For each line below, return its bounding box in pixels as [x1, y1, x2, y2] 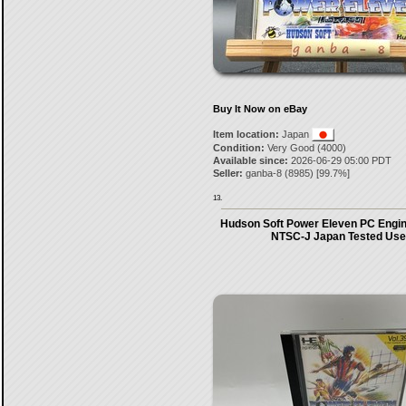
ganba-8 [245, 168, 282, 179]
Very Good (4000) [264, 142, 346, 153]
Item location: [212, 129, 279, 140]
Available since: [212, 155, 288, 166]
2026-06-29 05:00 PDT [287, 155, 391, 166]
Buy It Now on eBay [212, 103, 307, 114]
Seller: [212, 168, 243, 179]
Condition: [212, 142, 265, 153]
